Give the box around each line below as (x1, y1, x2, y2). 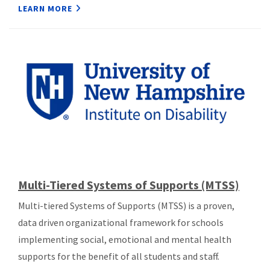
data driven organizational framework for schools (18, 216, 224, 228)
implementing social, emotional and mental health (18, 233, 231, 245)
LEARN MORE (18, 3, 72, 14)
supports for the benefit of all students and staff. (18, 250, 219, 262)
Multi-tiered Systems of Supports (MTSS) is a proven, (18, 199, 234, 212)
